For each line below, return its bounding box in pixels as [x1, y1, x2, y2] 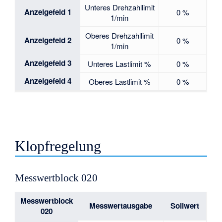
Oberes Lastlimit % [88, 76, 151, 87]
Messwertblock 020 [15, 172, 98, 183]
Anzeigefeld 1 [24, 6, 71, 17]
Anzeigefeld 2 [24, 34, 71, 46]
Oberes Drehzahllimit [85, 30, 154, 41]
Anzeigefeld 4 [24, 75, 71, 86]
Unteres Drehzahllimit [84, 1, 155, 12]
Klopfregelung [15, 137, 102, 155]
